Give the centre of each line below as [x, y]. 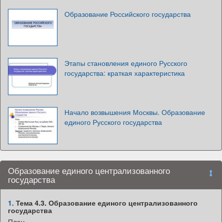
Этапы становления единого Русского [126, 63]
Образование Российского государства [128, 14]
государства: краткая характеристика [125, 73]
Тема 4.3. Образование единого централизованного [106, 203]
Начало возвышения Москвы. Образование [135, 112]
